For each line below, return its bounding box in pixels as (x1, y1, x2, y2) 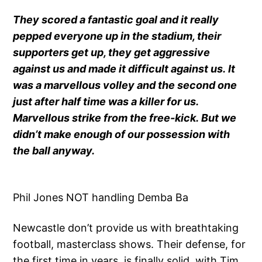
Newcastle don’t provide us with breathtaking (13, 222, 239, 235)
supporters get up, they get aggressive (13, 46, 211, 59)
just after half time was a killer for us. (13, 95, 199, 108)
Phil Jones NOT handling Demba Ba (13, 191, 189, 204)
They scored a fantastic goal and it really (13, 13, 219, 26)
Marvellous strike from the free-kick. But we (13, 112, 237, 125)
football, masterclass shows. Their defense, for (13, 238, 246, 251)
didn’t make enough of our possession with (13, 128, 230, 141)
